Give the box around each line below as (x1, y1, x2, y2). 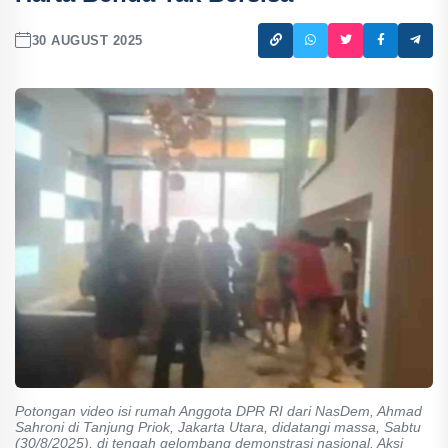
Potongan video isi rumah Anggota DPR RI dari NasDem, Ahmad (15, 402, 422, 419)
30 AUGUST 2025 (31, 32, 143, 48)
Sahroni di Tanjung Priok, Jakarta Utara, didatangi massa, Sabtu (15, 418, 421, 435)
